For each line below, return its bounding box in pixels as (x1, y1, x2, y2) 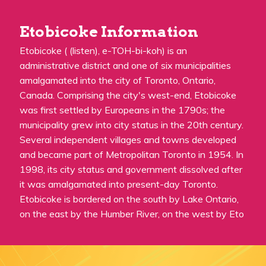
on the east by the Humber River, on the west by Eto (20, 208, 244, 220)
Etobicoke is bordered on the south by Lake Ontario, (20, 193, 239, 205)
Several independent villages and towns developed (20, 134, 236, 146)
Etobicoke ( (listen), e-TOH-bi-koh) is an (20, 45, 187, 57)
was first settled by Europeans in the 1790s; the (20, 104, 225, 116)
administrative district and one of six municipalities (20, 59, 231, 72)
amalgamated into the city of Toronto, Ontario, (20, 74, 216, 87)
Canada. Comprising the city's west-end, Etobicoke (20, 89, 236, 102)
